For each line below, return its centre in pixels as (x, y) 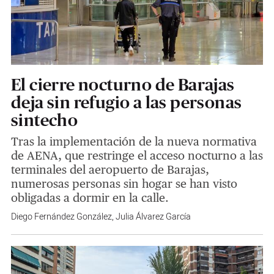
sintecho (44, 120)
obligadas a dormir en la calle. (90, 198)
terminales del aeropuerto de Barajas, (110, 170)
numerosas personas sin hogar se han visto (124, 184)
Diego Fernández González (61, 217)
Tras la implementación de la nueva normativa (134, 142)
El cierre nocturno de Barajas (123, 85)
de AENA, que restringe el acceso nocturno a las (137, 156)
